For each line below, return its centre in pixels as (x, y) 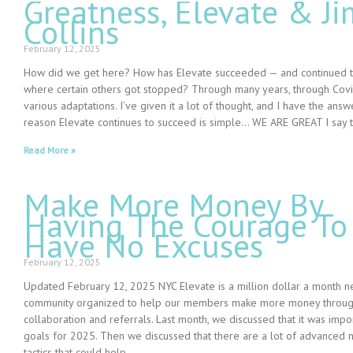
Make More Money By (173, 205)
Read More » (50, 150)
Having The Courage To (186, 225)
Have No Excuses (143, 246)
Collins (71, 32)
